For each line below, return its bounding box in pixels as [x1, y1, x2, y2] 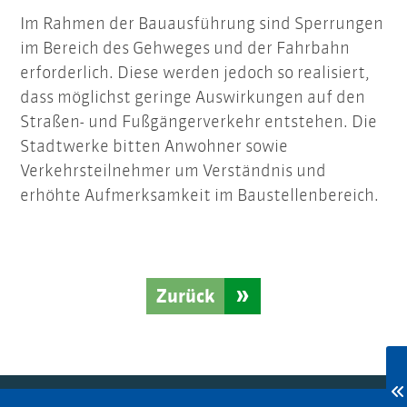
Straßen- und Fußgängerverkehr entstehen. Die [20, 111, 377, 133]
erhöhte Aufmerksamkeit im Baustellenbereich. [20, 184, 379, 206]
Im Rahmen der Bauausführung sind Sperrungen [20, 13, 383, 35]
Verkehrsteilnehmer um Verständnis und [20, 160, 326, 182]
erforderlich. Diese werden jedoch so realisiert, [20, 62, 370, 84]
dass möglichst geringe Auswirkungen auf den [20, 86, 365, 108]
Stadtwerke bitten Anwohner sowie [20, 135, 288, 157]
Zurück [156, 283, 214, 308]
